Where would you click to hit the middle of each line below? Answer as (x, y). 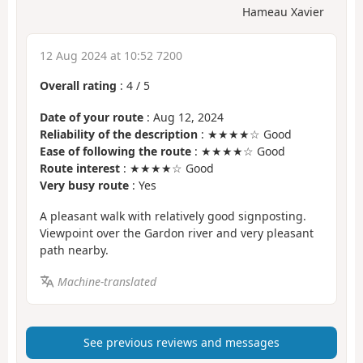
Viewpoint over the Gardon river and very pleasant (177, 233)
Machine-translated (107, 281)
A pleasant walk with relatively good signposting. (173, 216)
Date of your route (92, 117)
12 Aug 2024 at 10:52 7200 (111, 56)
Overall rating (78, 86)
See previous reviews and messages (181, 343)
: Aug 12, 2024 (184, 117)
